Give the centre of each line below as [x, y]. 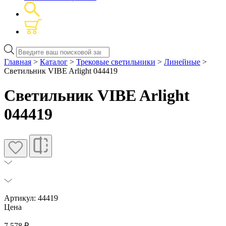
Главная [18, 62]
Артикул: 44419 [31, 198]
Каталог [54, 62]
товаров [29, 57]
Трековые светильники [116, 62]
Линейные [182, 62]
